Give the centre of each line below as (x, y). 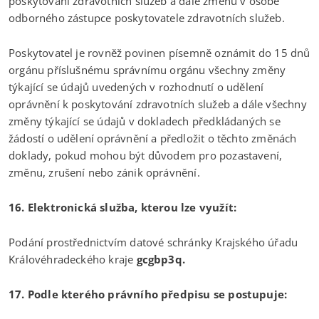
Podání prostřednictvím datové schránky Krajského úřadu (153, 242)
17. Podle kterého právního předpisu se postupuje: (148, 294)
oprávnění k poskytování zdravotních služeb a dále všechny (158, 104)
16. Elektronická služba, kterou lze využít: (123, 207)
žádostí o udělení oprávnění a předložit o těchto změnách (153, 138)
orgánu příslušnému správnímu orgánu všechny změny (147, 69)
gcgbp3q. (161, 259)
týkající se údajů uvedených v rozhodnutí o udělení (136, 87)
